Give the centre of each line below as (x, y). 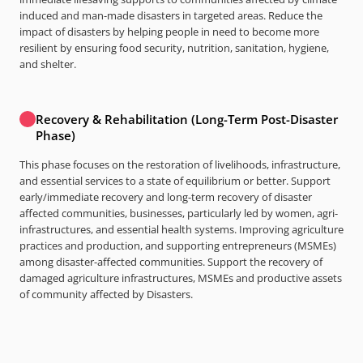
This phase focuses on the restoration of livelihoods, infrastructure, (180, 164)
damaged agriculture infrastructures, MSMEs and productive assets (181, 278)
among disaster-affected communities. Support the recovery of (171, 262)
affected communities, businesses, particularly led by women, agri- (179, 213)
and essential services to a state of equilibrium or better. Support (175, 181)
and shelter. (48, 64)
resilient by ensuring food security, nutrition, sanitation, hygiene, (174, 48)
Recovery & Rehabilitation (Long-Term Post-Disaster (187, 119)
